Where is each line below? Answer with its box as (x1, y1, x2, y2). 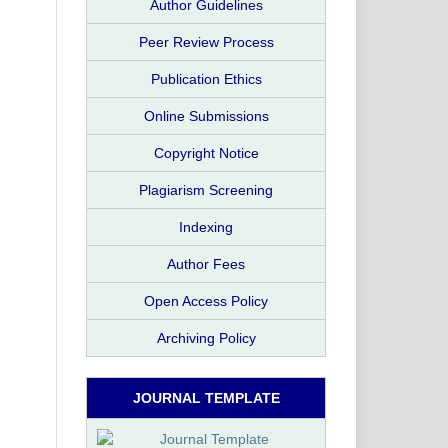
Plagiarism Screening (139, 181, 273, 198)
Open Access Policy (144, 292, 268, 309)
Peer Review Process (138, 33, 274, 50)
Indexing (179, 218, 233, 235)
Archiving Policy (156, 329, 256, 346)
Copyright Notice (153, 144, 259, 161)
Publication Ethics (150, 70, 262, 87)
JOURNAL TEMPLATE (132, 389, 280, 406)
